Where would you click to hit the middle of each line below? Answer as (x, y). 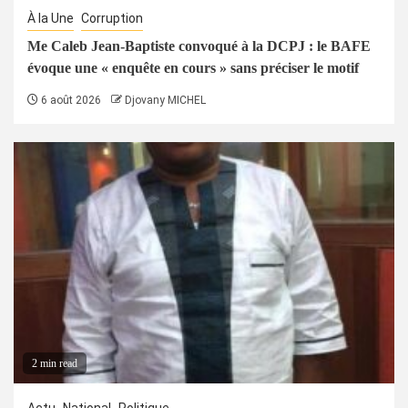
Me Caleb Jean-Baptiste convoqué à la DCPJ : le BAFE (199, 46)
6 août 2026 (70, 100)
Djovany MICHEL (165, 100)
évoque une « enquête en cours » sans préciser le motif (193, 67)
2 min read (55, 363)
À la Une (51, 18)
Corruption (112, 18)
